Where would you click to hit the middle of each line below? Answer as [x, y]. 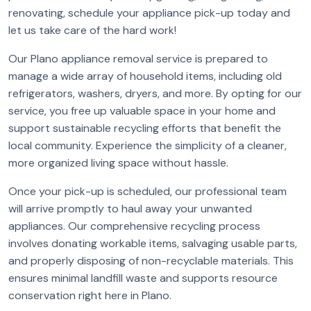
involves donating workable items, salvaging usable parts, [153, 243]
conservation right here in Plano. [90, 295]
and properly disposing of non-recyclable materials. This [151, 261]
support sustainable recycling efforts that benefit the [145, 128]
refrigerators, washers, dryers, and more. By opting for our [155, 93]
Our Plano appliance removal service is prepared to [138, 59]
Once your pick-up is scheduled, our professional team [148, 191]
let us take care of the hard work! [92, 30]
